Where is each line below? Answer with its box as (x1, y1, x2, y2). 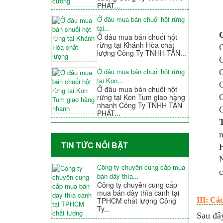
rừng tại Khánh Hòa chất (97, 40, 174, 50)
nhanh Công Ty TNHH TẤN (97, 100, 182, 111)
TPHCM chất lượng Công (97, 196, 176, 206)
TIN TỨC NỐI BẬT (61, 139, 128, 151)
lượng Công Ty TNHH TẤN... (97, 48, 186, 58)
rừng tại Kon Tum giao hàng (97, 92, 185, 103)
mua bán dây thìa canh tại (97, 188, 179, 198)
